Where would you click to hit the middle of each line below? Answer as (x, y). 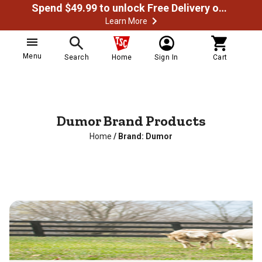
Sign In (166, 57)
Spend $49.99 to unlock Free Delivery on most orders (223, 8)
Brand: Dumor (145, 136)
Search (77, 57)
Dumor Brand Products (131, 121)
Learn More (126, 21)
